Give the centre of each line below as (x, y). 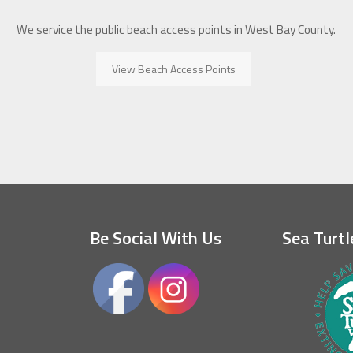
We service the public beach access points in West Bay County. (176, 30)
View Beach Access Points (173, 69)
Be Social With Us (156, 238)
